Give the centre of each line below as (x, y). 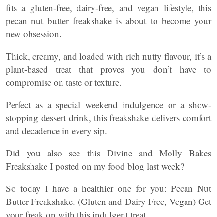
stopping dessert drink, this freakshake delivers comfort (108, 117)
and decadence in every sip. (56, 131)
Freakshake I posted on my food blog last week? (95, 166)
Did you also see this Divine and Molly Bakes (108, 153)
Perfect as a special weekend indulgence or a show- (108, 104)
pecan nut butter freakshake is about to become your (108, 21)
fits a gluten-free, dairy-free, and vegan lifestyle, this (108, 8)
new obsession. (34, 34)
